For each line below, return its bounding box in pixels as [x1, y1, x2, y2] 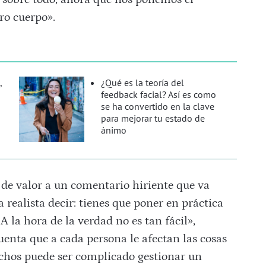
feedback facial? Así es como [101, 88, 217, 101]
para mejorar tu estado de [101, 112, 205, 125]
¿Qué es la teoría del [101, 77, 185, 89]
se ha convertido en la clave [101, 100, 215, 113]
